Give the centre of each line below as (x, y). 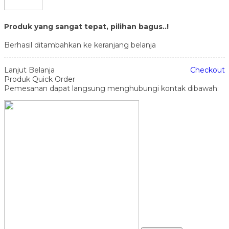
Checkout (208, 70)
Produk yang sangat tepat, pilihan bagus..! (86, 26)
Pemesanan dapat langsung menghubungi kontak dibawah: (111, 89)
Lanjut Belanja (29, 70)
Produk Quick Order (40, 79)
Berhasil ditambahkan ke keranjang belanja (80, 45)
